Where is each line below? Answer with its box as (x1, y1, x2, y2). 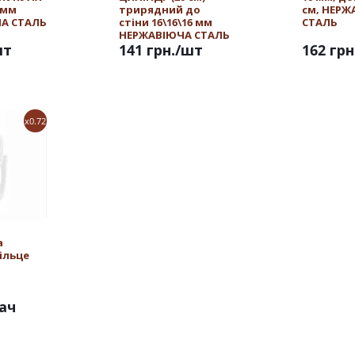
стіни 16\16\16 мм (119, 15, 212, 29)
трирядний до (119, 2, 200, 17)
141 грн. (119, 40, 175, 59)
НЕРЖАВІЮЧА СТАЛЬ (119, 28, 230, 42)
